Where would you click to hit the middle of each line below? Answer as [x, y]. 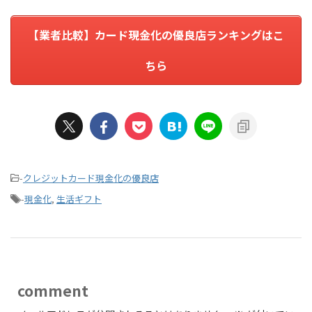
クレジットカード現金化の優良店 [91, 178]
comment [53, 290]
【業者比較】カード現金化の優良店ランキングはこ [156, 34]
